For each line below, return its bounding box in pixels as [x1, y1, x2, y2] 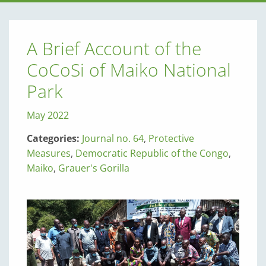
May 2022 [27, 109, 69, 122]
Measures [27, 147, 71, 160]
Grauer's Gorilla [58, 161, 129, 175]
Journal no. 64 [82, 132, 144, 145]
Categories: [27, 132, 82, 145]
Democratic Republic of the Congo [75, 147, 229, 160]
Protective [148, 132, 194, 145]
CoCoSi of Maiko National [27, 58, 231, 82]
